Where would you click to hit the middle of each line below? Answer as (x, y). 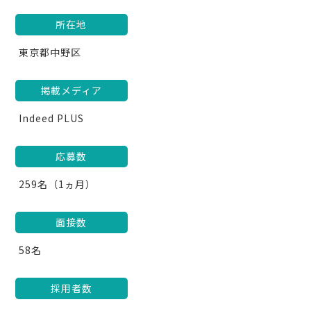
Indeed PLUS (51, 118)
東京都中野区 (50, 52)
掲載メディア (72, 90)
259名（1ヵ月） (57, 184)
